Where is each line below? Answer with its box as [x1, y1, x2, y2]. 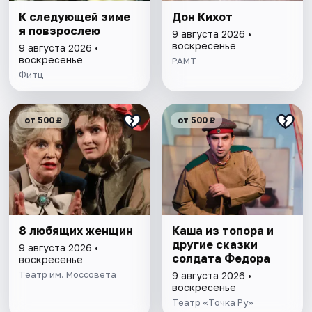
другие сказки [171, 237, 258, 252]
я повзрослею [19, 24, 101, 38]
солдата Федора [171, 251, 270, 266]
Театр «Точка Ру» [171, 297, 253, 309]
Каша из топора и [171, 224, 274, 238]
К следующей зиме [19, 10, 131, 24]
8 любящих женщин [19, 224, 134, 238]
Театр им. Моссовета [19, 269, 117, 281]
